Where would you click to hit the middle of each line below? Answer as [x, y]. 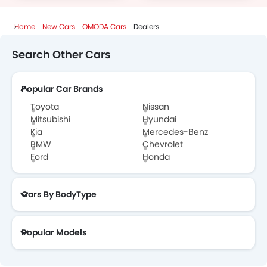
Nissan [156, 107]
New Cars [59, 27]
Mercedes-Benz [175, 132]
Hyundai [159, 119]
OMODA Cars [104, 27]
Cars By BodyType [59, 195]
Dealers [146, 27]
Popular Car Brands [62, 89]
